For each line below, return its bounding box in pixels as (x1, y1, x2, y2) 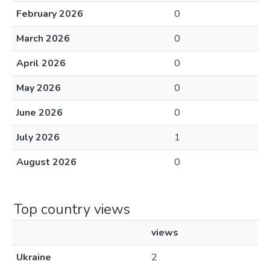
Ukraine (16, 251, 51, 264)
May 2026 (16, 81, 61, 95)
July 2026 (16, 131, 60, 144)
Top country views (14, 199, 130, 219)
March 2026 (16, 32, 70, 45)
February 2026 (16, 7, 83, 20)
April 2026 (16, 57, 66, 70)
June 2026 (16, 106, 63, 119)
